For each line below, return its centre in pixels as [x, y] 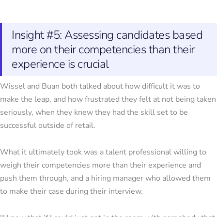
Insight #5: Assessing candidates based [107, 35]
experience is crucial [60, 64]
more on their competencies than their [103, 50]
